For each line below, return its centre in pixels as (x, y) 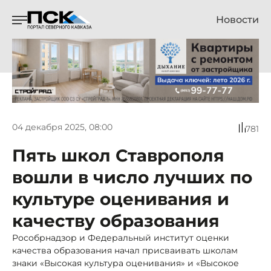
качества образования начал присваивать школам (125, 250)
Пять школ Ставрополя (118, 155)
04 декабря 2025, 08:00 (62, 127)
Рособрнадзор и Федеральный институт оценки (121, 237)
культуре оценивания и (121, 199)
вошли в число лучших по (132, 177)
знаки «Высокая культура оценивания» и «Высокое (126, 263)
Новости (237, 20)
